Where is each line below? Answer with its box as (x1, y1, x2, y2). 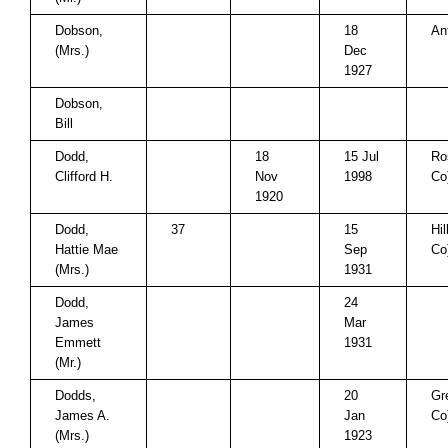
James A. (55, 408, 110, 423)
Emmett (55, 335, 101, 350)
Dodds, (55, 388, 96, 403)
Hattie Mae (55, 242, 118, 257)
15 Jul (344, 149, 379, 164)
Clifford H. (55, 169, 113, 184)
